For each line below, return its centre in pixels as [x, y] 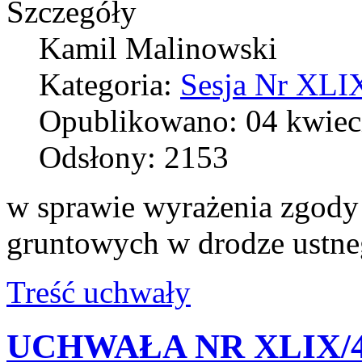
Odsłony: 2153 [134, 158]
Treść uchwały [99, 293]
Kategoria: [109, 85]
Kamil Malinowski [158, 48]
